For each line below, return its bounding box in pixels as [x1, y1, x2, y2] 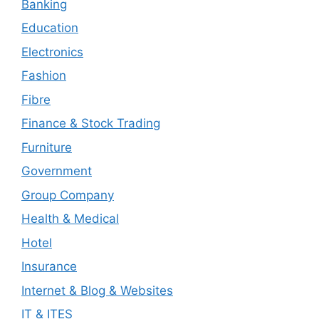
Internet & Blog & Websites [21, 283, 173, 298]
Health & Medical [21, 211, 119, 226]
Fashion [21, 68, 66, 83]
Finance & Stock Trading [21, 116, 160, 130]
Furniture [21, 140, 72, 155]
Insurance [21, 259, 77, 273]
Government [21, 164, 92, 178]
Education [21, 21, 78, 35]
